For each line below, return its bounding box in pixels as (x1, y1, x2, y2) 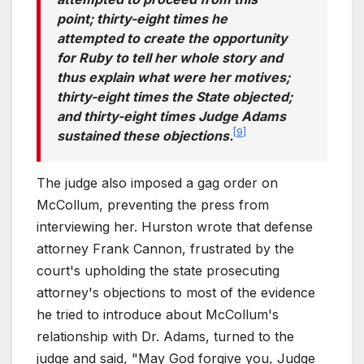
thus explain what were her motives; (57, 68, 290, 85)
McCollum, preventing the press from (37, 196, 269, 213)
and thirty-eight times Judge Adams (57, 107, 286, 124)
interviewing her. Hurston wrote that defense (37, 218, 313, 235)
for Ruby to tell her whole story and (57, 49, 283, 66)
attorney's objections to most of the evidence (37, 284, 315, 301)
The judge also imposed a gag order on (37, 174, 278, 191)
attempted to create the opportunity (57, 29, 288, 46)
